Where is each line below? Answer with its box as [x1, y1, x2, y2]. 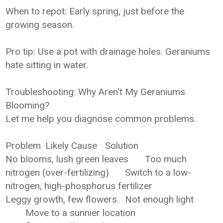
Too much [145, 153, 187, 165]
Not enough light [125, 194, 194, 205]
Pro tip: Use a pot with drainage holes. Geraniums [5, 46, 211, 57]
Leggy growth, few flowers [5, 194, 117, 205]
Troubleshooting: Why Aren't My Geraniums [5, 86, 186, 98]
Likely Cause [45, 140, 98, 151]
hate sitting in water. [5, 59, 89, 71]
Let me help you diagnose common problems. [5, 113, 197, 124]
